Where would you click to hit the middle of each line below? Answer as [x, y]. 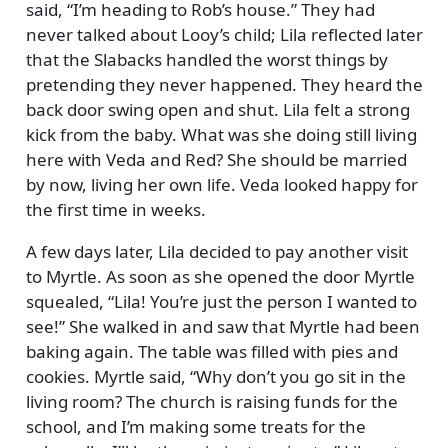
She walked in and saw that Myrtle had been [242, 326]
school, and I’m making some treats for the [195, 426]
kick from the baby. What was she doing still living [221, 134]
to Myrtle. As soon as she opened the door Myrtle [220, 276]
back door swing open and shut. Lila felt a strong [217, 109]
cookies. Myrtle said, [107, 376]
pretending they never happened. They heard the [224, 84]
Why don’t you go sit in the [300, 376]
